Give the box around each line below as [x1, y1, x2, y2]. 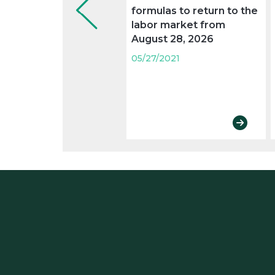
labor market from [131, 19, 225, 31]
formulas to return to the [131, 5, 258, 17]
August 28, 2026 [131, 33, 214, 45]
